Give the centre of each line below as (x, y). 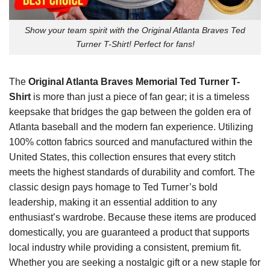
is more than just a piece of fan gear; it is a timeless (140, 96)
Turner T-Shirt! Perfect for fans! (135, 44)
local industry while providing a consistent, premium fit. (125, 247)
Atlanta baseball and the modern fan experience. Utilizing (131, 127)
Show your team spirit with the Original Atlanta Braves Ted (135, 30)
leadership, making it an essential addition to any (113, 202)
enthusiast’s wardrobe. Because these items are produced (133, 217)
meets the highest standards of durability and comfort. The (132, 172)
